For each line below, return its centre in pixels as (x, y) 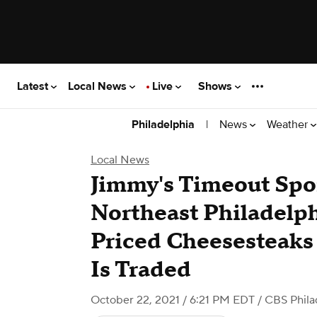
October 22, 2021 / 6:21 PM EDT (173, 300)
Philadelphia (163, 125)
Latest (34, 86)
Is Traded (141, 270)
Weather (289, 124)
